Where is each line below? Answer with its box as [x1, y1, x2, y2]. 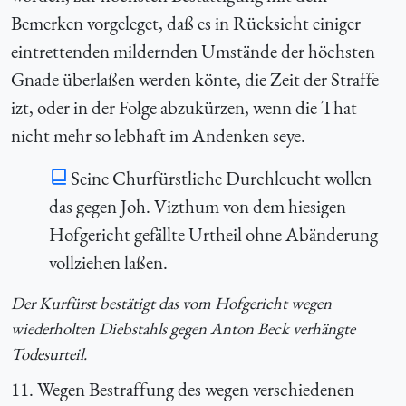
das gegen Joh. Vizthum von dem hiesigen [48, 194, 346, 219]
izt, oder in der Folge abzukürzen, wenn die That [11, 95, 357, 121]
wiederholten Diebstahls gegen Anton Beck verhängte [11, 317, 355, 341]
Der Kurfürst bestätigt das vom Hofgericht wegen [11, 292, 332, 315]
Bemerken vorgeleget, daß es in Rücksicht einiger [11, 11, 361, 36]
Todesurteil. [11, 343, 87, 366]
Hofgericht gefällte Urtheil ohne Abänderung [48, 222, 378, 247]
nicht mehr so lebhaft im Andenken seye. [11, 123, 305, 149]
